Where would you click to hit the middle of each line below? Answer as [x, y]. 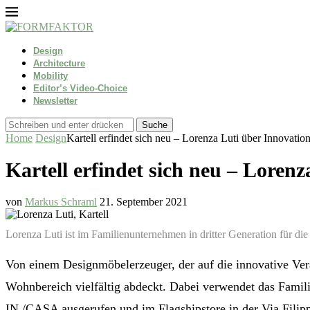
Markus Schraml [61, 202]
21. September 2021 [144, 202]
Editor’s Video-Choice [80, 88]
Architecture [59, 63]
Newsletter [55, 101]
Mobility [51, 76]
